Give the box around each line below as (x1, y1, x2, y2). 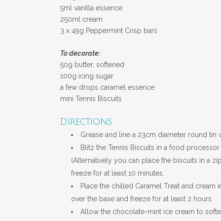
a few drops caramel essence (60, 83, 154, 91)
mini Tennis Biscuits (60, 94, 122, 103)
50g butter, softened (60, 60, 124, 69)
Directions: (60, 116, 113, 127)
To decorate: (60, 49, 100, 57)
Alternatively (73, 156, 112, 164)
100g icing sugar (60, 72, 113, 80)
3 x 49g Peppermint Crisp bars (60, 26, 157, 35)
